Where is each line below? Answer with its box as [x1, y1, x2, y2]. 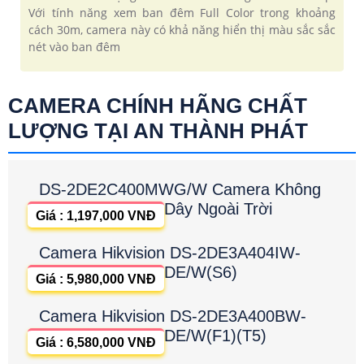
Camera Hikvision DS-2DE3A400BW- [39, 307, 306, 325]
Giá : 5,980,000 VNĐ [36, 272, 156, 286]
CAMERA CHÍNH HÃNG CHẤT [8, 93, 307, 118]
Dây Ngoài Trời [164, 200, 272, 218]
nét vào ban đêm [28, 39, 120, 54]
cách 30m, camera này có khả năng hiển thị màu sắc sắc [28, 22, 336, 37]
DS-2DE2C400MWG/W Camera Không [39, 180, 321, 198]
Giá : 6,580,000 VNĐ [36, 336, 156, 349]
